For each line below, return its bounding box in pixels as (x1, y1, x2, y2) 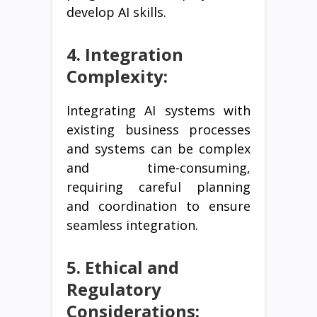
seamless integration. (67, 217, 198, 234)
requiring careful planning (67, 178, 250, 196)
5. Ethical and (67, 255, 179, 279)
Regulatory (67, 277, 161, 301)
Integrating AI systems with (67, 102, 250, 120)
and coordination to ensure (67, 197, 250, 215)
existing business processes (67, 121, 250, 139)
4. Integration (67, 42, 183, 67)
